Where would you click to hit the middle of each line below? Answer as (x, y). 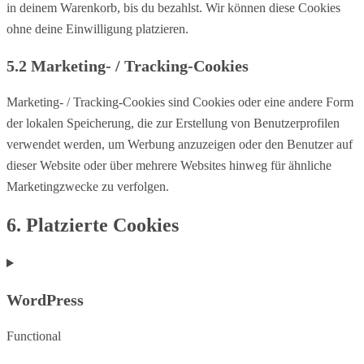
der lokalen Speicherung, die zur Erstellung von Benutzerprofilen (173, 123)
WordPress (45, 300)
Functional (34, 336)
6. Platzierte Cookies (93, 225)
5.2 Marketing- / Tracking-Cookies (128, 66)
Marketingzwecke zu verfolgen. (88, 187)
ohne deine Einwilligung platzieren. (97, 29)
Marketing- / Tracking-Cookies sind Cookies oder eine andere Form (180, 102)
